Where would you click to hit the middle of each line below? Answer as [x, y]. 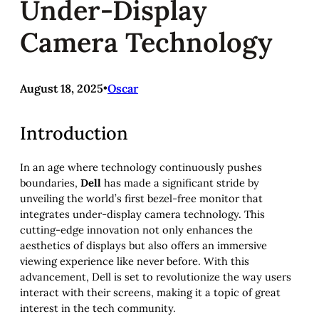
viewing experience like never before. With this [135, 261]
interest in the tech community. [98, 308]
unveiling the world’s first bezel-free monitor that [141, 198]
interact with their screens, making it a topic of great [150, 292]
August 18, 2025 [62, 89]
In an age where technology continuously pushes [141, 167]
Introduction [74, 133]
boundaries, [50, 182]
